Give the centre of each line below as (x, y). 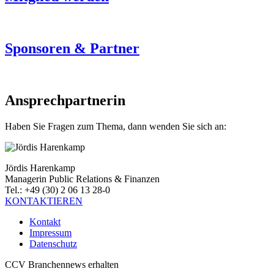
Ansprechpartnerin (65, 100)
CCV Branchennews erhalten (62, 264)
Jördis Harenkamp (40, 168)
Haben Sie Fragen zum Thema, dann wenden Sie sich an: (116, 126)
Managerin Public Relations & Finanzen (82, 179)
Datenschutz (53, 243)
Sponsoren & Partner (72, 48)
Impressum (50, 232)
